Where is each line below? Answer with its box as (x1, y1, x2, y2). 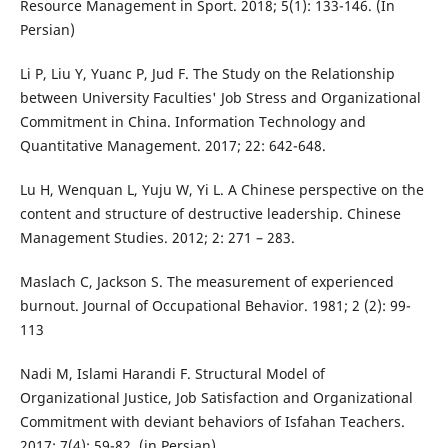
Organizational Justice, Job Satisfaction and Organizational (19, 388, 413, 408)
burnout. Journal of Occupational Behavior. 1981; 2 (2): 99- (19, 296, 411, 316)
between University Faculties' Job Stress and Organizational (19, 88, 421, 108)
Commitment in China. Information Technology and (19, 112, 366, 132)
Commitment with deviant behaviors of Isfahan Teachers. (19, 412, 405, 432)
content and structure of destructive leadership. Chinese (19, 204, 401, 224)
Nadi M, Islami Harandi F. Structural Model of (19, 364, 325, 384)
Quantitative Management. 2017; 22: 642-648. (19, 136, 326, 156)
